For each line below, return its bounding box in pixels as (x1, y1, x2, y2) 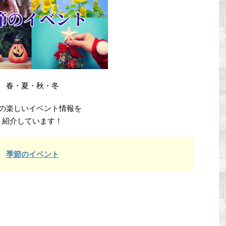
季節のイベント (6, 150, 59, 159)
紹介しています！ (2, 117, 63, 126)
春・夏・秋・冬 (6, 81, 59, 90)
